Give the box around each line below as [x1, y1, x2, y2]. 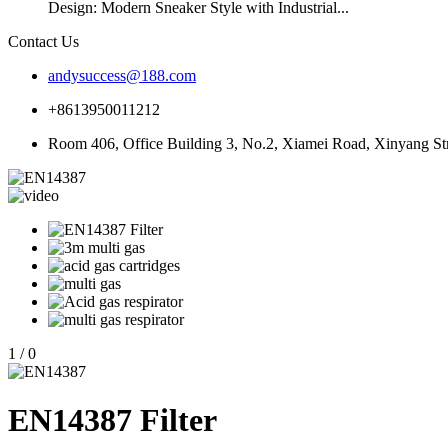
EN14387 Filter [8, 402, 217, 439]
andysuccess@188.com [48, 66, 196, 84]
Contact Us [8, 32, 79, 50]
